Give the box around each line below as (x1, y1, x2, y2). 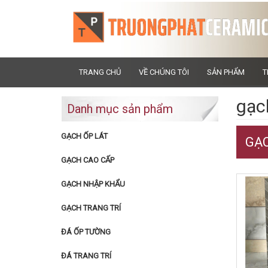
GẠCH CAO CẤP (61, 156, 114, 165)
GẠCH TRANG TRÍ (61, 203, 121, 212)
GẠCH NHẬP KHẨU (61, 179, 125, 188)
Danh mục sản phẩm (67, 102, 173, 116)
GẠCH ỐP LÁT (61, 132, 108, 141)
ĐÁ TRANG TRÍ (61, 251, 111, 260)
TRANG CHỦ (79, 68, 121, 77)
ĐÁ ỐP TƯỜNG (61, 227, 111, 236)
